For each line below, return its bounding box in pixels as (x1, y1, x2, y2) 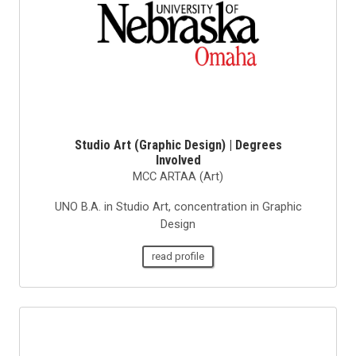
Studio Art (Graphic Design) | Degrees (74, 137, 282, 153)
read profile (152, 250, 204, 262)
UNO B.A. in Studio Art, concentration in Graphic (54, 199, 302, 215)
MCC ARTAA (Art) (133, 169, 223, 184)
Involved (155, 153, 201, 168)
